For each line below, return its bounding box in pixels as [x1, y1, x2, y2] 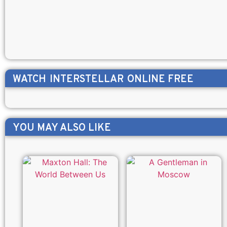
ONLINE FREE [127, 72, 194, 86]
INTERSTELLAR [50, 72, 124, 86]
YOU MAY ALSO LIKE [13, 121, 111, 135]
